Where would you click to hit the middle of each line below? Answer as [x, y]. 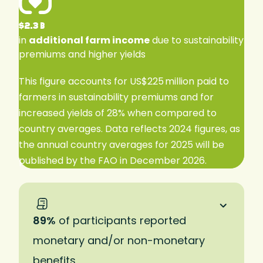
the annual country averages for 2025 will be [122, 145]
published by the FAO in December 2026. [113, 161]
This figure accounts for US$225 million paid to [124, 82]
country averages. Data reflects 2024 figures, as [129, 129]
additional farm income [89, 40]
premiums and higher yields [82, 54]
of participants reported [121, 220]
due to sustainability [197, 40]
